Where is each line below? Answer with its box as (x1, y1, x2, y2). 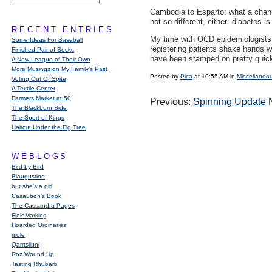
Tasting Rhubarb (12, 260, 58, 267)
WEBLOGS (12, 152, 69, 161)
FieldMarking (12, 212, 47, 219)
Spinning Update (193, 97, 266, 107)
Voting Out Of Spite (12, 75, 66, 82)
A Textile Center (12, 85, 55, 92)
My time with (150, 35, 197, 44)
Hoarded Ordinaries (12, 222, 66, 228)
